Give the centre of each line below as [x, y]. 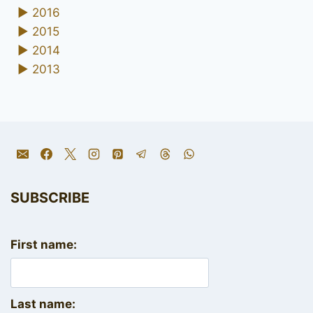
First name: [44, 244]
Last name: [43, 304]
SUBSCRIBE [50, 197]
